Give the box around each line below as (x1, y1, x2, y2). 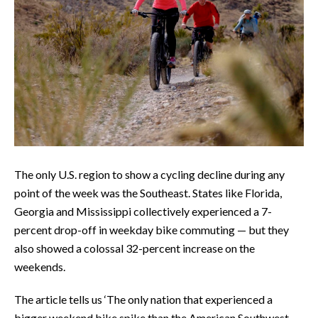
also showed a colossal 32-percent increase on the (14, 241, 255, 255)
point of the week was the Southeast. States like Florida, (14, 185, 282, 199)
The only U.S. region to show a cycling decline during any (14, 167, 285, 181)
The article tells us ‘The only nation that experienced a (14, 292, 273, 306)
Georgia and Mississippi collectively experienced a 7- (14, 204, 272, 218)
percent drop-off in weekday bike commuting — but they (14, 222, 289, 236)
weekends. (14, 259, 65, 273)
